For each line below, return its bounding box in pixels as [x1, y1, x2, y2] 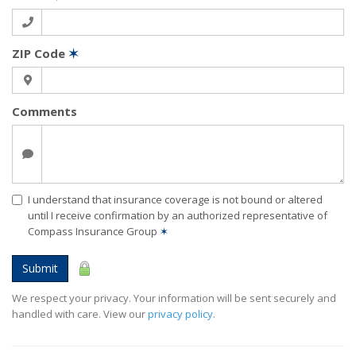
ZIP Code [12, 44, 68, 61]
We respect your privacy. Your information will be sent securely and [12, 290, 336, 305]
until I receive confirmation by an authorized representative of [28, 207, 327, 222]
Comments [12, 103, 77, 119]
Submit [22, 260, 58, 276]
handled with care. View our [12, 306, 148, 321]
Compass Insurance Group [28, 223, 160, 238]
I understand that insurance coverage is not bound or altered [28, 192, 323, 207]
